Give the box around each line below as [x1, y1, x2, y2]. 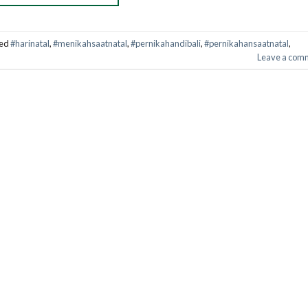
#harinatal [10, 37, 49, 49]
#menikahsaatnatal [53, 37, 127, 49]
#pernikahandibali [131, 37, 201, 49]
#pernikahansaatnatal [204, 37, 289, 49]
